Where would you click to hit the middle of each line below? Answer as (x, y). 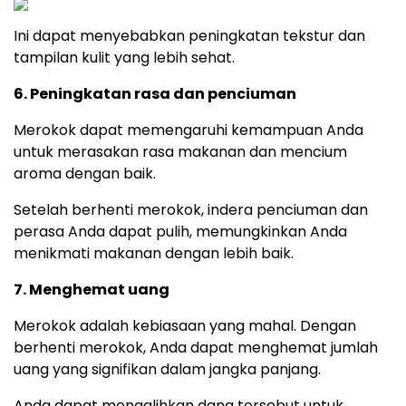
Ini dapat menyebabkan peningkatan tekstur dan (189, 36)
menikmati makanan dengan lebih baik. (154, 254)
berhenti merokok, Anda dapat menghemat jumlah (196, 348)
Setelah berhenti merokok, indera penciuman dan (191, 210)
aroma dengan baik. (85, 174)
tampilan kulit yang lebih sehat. (124, 58)
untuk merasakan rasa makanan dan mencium (180, 152)
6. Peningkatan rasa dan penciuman (155, 94)
